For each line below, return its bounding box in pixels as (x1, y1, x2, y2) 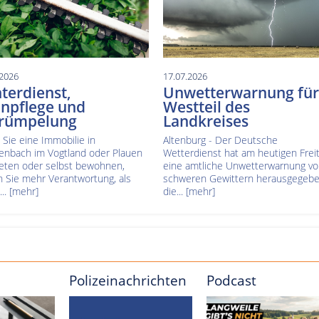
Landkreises (162, 111, 249, 132)
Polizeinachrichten (68, 271, 187, 291)
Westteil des (162, 97, 250, 117)
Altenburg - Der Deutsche (162, 133, 278, 147)
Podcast (206, 271, 256, 291)
